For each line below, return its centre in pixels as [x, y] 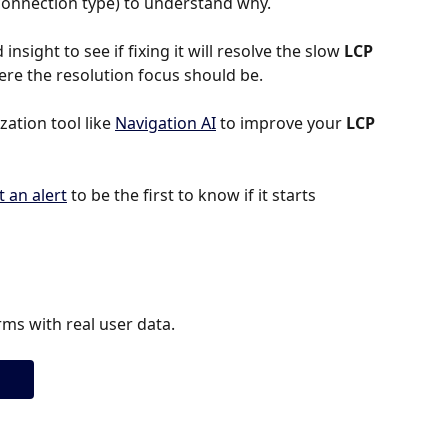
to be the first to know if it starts [193, 195]
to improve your [281, 123]
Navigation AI [165, 123]
